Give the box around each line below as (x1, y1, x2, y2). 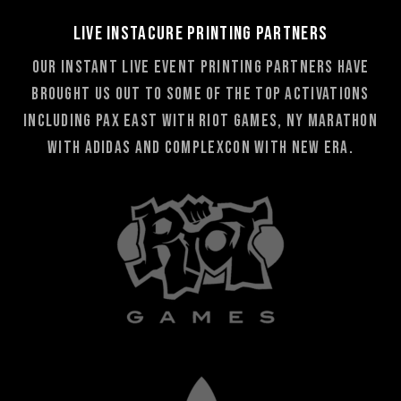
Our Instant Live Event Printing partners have (31, 56, 370, 78)
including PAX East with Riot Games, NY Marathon (22, 110, 379, 132)
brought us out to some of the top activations (31, 83, 370, 105)
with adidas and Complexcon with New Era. (47, 137, 354, 158)
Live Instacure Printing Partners (73, 21, 328, 45)
